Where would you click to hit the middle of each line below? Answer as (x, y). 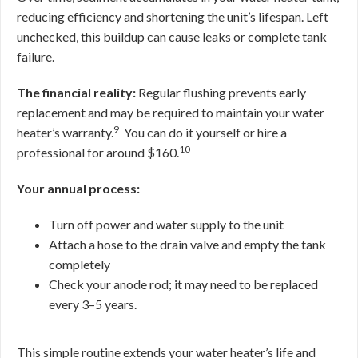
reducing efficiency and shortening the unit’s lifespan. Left (173, 16)
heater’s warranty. (65, 132)
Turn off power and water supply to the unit (166, 224)
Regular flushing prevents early (221, 92)
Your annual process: (78, 188)
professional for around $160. (98, 152)
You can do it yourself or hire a (205, 132)
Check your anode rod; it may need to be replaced (183, 284)
